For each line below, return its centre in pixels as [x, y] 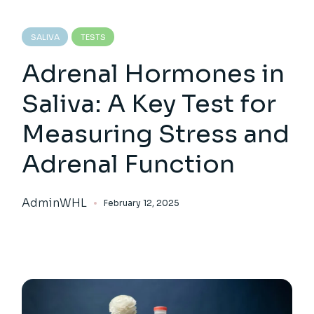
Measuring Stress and [156, 134]
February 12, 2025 [142, 203]
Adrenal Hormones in [153, 74]
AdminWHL [55, 203]
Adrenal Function [129, 164]
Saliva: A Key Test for [149, 104]
